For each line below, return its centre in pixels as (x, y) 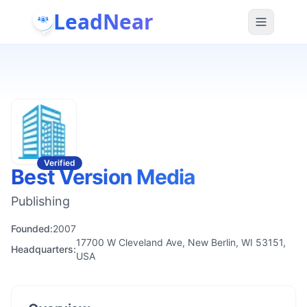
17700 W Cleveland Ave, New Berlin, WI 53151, (181, 242)
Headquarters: (44, 249)
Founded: (32, 229)
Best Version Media (103, 177)
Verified (60, 163)
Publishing (40, 201)
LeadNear (103, 21)
